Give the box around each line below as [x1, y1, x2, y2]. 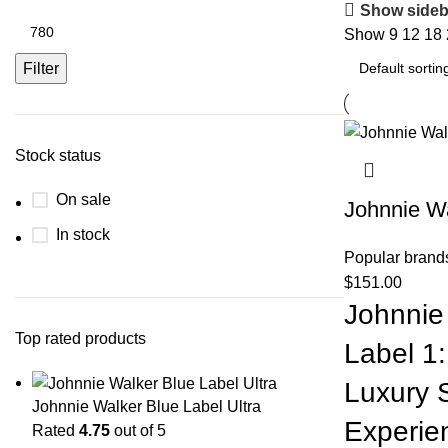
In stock [56, 226, 110, 243]
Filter [23, 60, 59, 77]
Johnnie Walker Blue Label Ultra [32, 398, 261, 416]
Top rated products [15, 330, 146, 347]
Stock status [15, 147, 101, 164]
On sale [56, 191, 111, 208]
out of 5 [110, 422, 166, 440]
